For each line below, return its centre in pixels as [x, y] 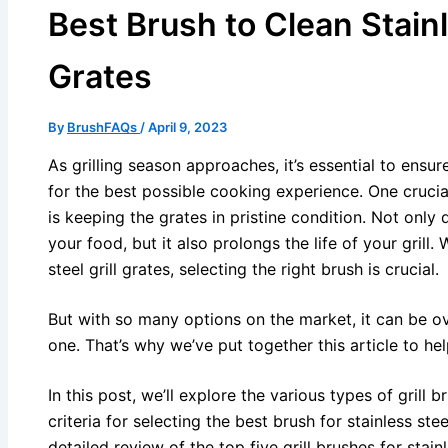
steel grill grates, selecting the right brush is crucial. [243, 269]
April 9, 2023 [187, 127]
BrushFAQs [103, 127]
